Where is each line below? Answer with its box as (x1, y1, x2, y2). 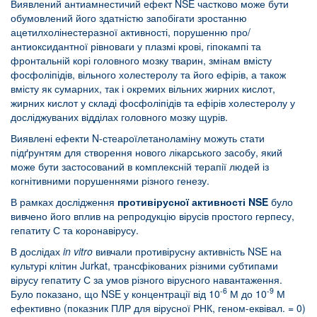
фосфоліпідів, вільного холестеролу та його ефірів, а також (11, 67, 286, 81)
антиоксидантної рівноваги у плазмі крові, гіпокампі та (11, 38, 261, 53)
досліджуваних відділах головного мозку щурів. (11, 109, 228, 124)
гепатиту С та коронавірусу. (11, 222, 139, 237)
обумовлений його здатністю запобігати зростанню (11, 10, 247, 25)
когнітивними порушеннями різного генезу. (11, 173, 209, 188)
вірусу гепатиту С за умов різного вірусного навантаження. (11, 272, 282, 287)
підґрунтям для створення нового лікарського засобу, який (11, 144, 282, 159)
